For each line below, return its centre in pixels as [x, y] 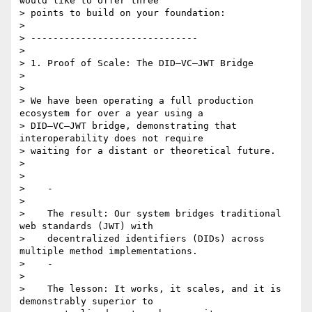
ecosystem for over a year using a [111, 114]
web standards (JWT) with [86, 226]
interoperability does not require [111, 139]
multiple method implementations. [109, 251]
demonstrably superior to [86, 302]
